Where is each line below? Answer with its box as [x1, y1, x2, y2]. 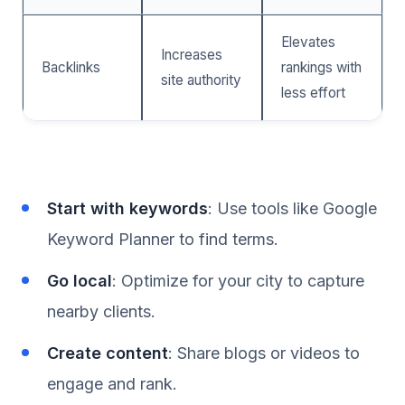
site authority [161, 71, 241, 89]
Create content [47, 343, 168, 363]
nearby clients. [47, 301, 155, 321]
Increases [161, 45, 222, 63]
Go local [47, 270, 112, 290]
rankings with [281, 58, 362, 76]
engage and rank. [47, 373, 177, 393]
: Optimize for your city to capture [112, 270, 364, 290]
